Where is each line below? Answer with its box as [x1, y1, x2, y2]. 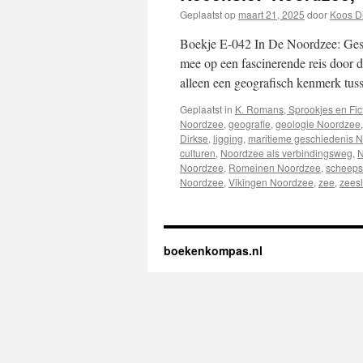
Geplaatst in [180, 102, 233, 116]
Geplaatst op [180, 7, 236, 21]
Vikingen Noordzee [228, 175, 314, 189]
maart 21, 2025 [238, 7, 305, 21]
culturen [180, 146, 216, 160]
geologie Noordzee [275, 117, 361, 130]
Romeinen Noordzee [228, 160, 321, 174]
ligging [213, 131, 243, 145]
